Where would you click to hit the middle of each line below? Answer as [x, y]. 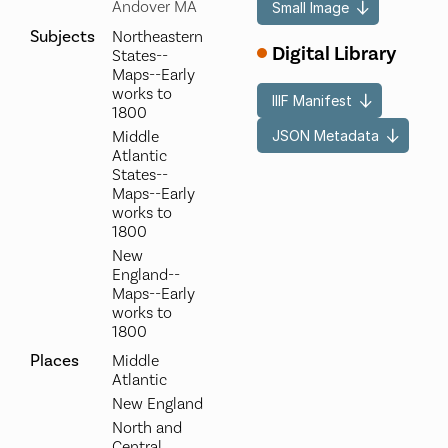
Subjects [62, 36]
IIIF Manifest [312, 100]
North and [146, 428]
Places [54, 360]
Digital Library [334, 54]
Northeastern [157, 37]
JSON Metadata [326, 135]
